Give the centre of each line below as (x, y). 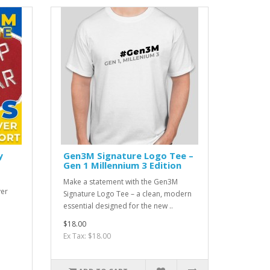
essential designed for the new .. (118, 206)
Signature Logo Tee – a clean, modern (127, 194)
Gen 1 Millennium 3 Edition (122, 165)
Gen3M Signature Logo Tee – (128, 156)
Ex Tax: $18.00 (87, 236)
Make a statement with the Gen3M (120, 182)
